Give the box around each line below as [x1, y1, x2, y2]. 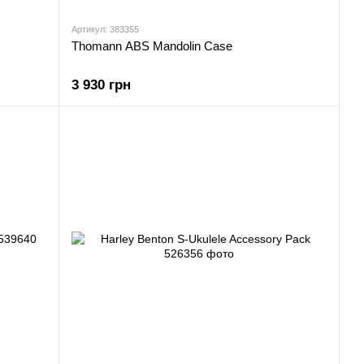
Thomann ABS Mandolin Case [71, 39, 232, 53]
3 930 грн [71, 77, 131, 93]
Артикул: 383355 [71, 24, 139, 34]
